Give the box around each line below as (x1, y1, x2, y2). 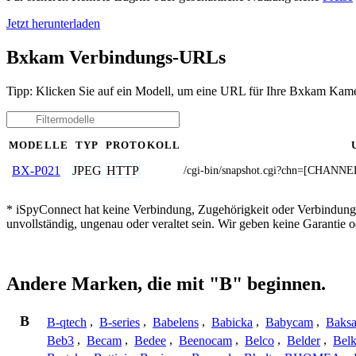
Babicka (211, 315, 253, 329)
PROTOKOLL (106, 139, 180, 151)
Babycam (265, 315, 313, 329)
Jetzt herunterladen (6, 16, 100, 30)
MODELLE (9, 139, 68, 151)
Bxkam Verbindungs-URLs (6, 46, 226, 68)
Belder (287, 333, 320, 347)
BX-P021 (12, 163, 60, 177)
